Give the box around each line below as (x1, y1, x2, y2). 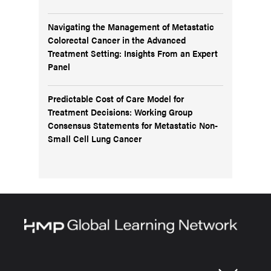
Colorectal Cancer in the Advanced (48, 33, 186, 46)
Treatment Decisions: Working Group (48, 105, 192, 118)
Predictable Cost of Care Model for (48, 91, 184, 105)
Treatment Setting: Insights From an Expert (48, 46, 218, 59)
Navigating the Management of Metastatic (48, 19, 214, 33)
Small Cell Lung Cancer (48, 131, 142, 145)
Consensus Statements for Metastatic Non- (48, 118, 218, 131)
